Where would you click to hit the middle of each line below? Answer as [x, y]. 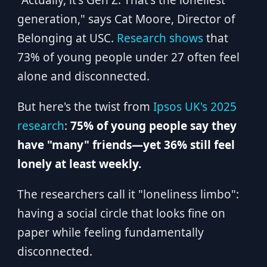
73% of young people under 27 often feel [128, 57]
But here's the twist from [85, 107]
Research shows [160, 38]
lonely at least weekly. [79, 164]
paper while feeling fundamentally [110, 232]
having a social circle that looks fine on [121, 213]
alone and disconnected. [83, 76]
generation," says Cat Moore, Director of [126, 19]
